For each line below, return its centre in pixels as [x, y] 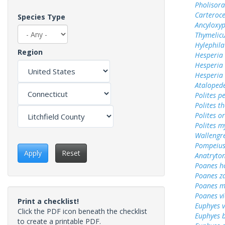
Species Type [41, 17]
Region [30, 52]
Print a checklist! [48, 201]
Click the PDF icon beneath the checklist [82, 211]
